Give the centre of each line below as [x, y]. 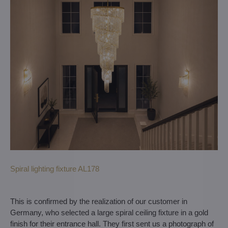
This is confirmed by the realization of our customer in [99, 202]
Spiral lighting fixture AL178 [55, 169]
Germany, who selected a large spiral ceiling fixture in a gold [109, 213]
